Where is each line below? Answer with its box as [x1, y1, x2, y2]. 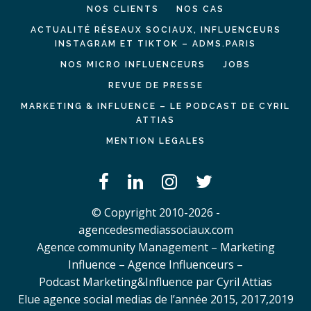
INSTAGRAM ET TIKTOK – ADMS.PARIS [55, 38, 256, 49]
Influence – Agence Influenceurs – [68, 256, 243, 272]
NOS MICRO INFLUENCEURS [60, 59, 205, 69]
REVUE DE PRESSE [108, 80, 203, 90]
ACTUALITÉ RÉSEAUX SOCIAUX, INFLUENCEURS [30, 24, 281, 35]
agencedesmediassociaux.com [78, 221, 233, 237]
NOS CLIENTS [87, 3, 159, 14]
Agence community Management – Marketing [36, 239, 275, 255]
